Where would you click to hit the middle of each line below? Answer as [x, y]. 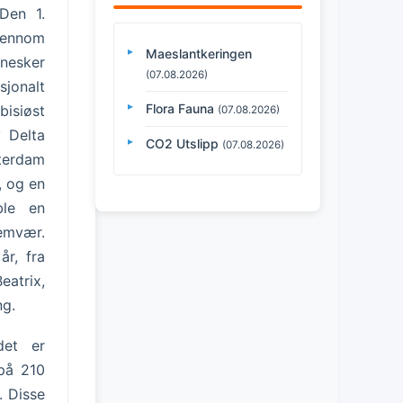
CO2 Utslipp [182, 143]
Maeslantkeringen [199, 53]
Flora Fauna [180, 108]
